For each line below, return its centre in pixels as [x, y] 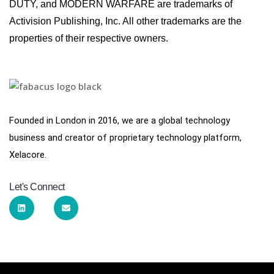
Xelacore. [28, 154]
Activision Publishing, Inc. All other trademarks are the [125, 21]
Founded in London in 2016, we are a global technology [120, 120]
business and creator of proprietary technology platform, [125, 137]
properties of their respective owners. [89, 38]
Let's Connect [37, 187]
